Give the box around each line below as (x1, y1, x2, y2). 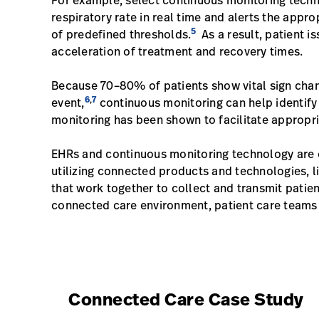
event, (51, 95, 85, 110)
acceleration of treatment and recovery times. (51, 43, 306, 59)
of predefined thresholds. (51, 26, 192, 42)
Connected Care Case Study (68, 287, 304, 311)
